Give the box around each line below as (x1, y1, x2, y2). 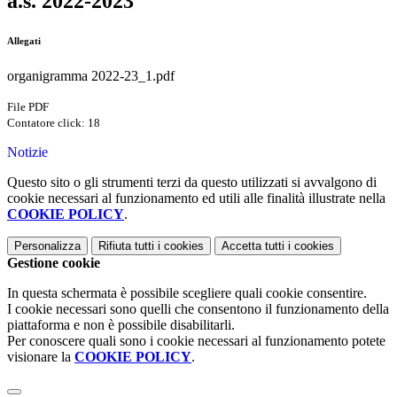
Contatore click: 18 (7, 116, 100, 130)
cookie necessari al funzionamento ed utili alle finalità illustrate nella (7, 191, 385, 206)
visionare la (7, 349, 74, 365)
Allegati (7, 35, 41, 47)
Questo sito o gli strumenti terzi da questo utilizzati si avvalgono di (7, 175, 377, 191)
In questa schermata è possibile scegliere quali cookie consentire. (7, 285, 367, 301)
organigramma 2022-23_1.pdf (7, 68, 175, 84)
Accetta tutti (222, 239, 284, 253)
